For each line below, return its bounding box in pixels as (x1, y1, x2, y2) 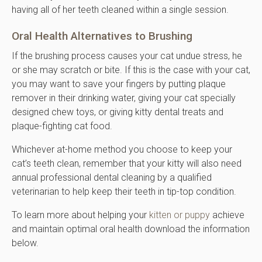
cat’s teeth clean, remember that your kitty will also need (12, 157, 242, 169)
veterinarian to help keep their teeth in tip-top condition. (12, 185, 236, 197)
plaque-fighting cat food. (12, 120, 112, 132)
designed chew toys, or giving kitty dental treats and (12, 106, 223, 118)
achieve (210, 209, 244, 220)
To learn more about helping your (12, 209, 149, 220)
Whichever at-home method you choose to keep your (12, 143, 232, 155)
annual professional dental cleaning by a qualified (12, 171, 212, 183)
